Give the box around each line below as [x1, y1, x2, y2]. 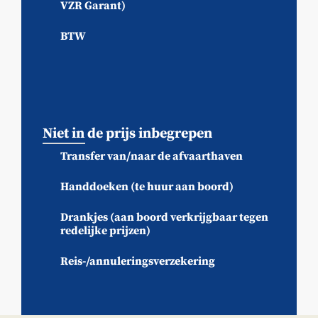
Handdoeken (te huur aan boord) [60, 179, 234, 194]
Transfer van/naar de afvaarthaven [60, 148, 243, 163]
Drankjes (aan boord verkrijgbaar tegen [60, 209, 268, 224]
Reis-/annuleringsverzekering [60, 253, 215, 268]
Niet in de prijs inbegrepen [43, 124, 212, 143]
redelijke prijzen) [60, 223, 150, 238]
